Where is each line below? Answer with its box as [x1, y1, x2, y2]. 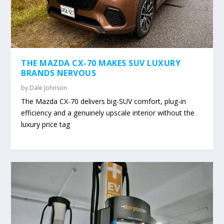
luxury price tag [21, 119, 70, 129]
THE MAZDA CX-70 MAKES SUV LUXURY [21, 57, 181, 69]
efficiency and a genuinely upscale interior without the [21, 108, 195, 118]
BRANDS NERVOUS [21, 67, 96, 79]
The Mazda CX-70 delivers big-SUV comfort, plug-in [21, 96, 186, 106]
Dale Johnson [29, 83, 67, 92]
